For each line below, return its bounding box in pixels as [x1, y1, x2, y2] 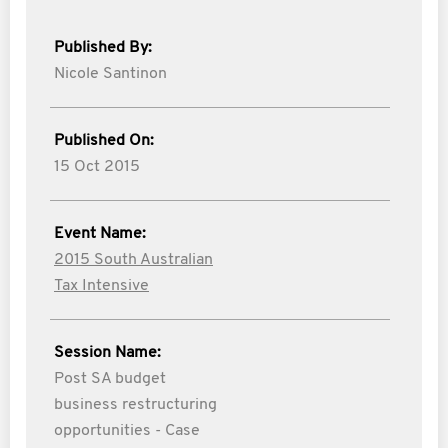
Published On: [54, 133, 154, 149]
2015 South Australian [54, 252, 213, 268]
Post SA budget [54, 371, 166, 387]
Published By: [54, 40, 152, 56]
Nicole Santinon [54, 66, 167, 82]
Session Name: [54, 345, 161, 361]
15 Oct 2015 [54, 159, 140, 175]
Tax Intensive [54, 278, 149, 294]
